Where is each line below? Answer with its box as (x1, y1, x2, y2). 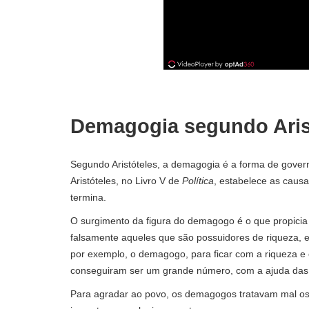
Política (182, 175, 214, 186)
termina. (70, 192, 106, 203)
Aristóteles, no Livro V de (70, 175, 182, 186)
